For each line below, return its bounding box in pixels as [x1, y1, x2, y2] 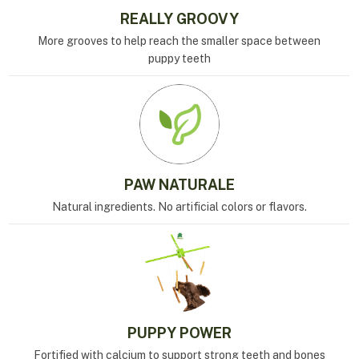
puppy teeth [147, 51, 211, 65]
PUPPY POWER [127, 324, 232, 341]
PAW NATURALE [123, 175, 235, 193]
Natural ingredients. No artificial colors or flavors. [51, 200, 307, 213]
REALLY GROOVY [119, 10, 239, 27]
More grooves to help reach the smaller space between [38, 34, 321, 47]
